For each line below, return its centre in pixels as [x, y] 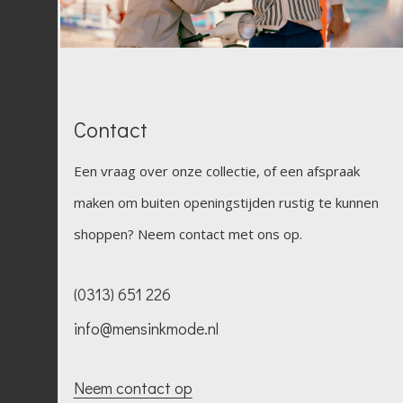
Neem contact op [133, 387]
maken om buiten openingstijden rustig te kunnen [226, 203]
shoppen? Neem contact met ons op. [188, 234]
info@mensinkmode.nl [146, 329]
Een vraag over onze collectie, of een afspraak [216, 171]
